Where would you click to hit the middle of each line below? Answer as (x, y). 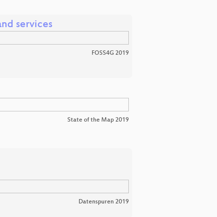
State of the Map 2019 (98, 120)
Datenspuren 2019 (104, 202)
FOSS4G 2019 (110, 53)
